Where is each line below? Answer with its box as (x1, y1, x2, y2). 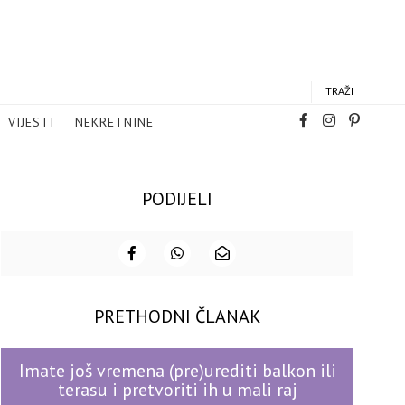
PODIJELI (142, 187, 212, 211)
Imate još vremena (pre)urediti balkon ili (18, 359, 336, 382)
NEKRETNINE (75, 114, 154, 130)
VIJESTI (8, 114, 54, 130)
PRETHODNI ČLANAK (93, 305, 261, 328)
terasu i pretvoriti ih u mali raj (57, 378, 297, 401)
